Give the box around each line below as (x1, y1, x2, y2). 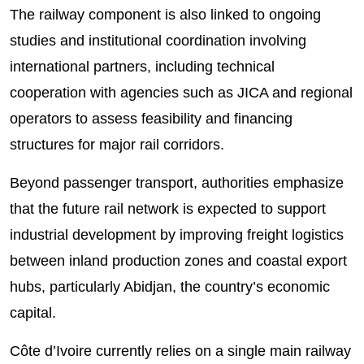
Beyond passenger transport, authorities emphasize (10, 175, 344, 192)
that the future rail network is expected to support (10, 201, 326, 218)
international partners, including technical (10, 58, 275, 76)
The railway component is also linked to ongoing (10, 6, 321, 24)
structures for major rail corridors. (10, 136, 224, 154)
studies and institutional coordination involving (10, 32, 306, 50)
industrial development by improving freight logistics (10, 227, 344, 244)
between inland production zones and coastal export (10, 253, 347, 270)
